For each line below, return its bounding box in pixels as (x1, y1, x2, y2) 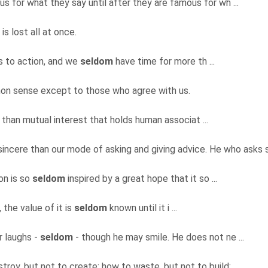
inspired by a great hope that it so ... (65, 173, 220, 185)
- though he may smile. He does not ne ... (73, 232, 246, 243)
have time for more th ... (113, 56, 217, 68)
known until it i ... (107, 202, 179, 214)
